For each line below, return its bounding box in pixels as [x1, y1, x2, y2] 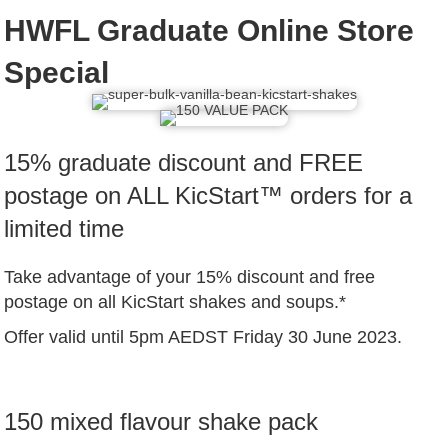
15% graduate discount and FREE [4, 149, 364, 177]
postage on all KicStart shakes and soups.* [4, 292, 347, 313]
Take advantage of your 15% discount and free [4, 267, 376, 288]
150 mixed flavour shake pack [4, 408, 319, 436]
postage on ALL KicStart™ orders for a [4, 182, 413, 210]
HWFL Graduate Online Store [4, 14, 415, 48]
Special [4, 56, 110, 90]
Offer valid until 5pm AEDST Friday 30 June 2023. [4, 327, 403, 348]
